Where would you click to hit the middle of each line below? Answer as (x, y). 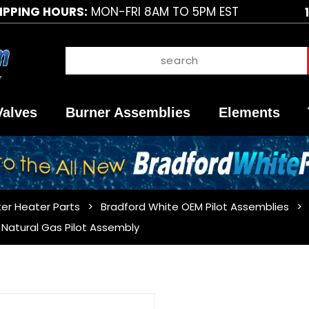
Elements (249, 113)
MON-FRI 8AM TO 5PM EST (163, 11)
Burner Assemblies (128, 113)
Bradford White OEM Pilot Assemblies (195, 207)
